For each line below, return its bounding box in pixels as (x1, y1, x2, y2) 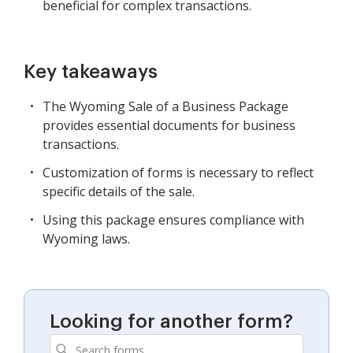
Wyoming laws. (43, 230, 130, 248)
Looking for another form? (50, 312, 293, 332)
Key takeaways (24, 62, 158, 82)
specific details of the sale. (43, 183, 195, 201)
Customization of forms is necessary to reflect (43, 164, 314, 182)
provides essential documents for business (43, 117, 295, 135)
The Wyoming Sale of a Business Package (43, 98, 288, 116)
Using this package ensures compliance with (43, 211, 304, 229)
